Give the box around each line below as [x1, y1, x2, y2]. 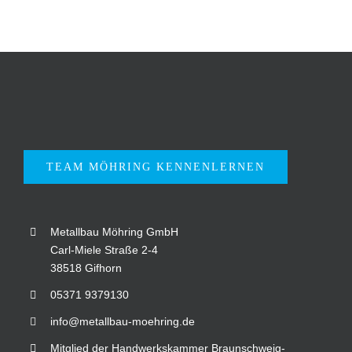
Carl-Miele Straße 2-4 [49, 243, 158, 256]
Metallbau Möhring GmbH [49, 225, 178, 238]
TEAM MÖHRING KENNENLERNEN [46, 160, 265, 173]
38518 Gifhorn [49, 261, 122, 274]
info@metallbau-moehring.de [49, 314, 195, 328]
